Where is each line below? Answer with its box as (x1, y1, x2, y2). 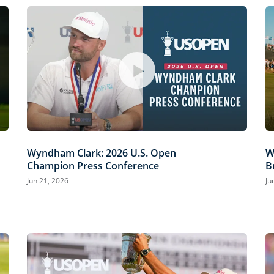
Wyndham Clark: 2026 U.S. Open (27, 146, 176, 160)
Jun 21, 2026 (27, 175, 68, 186)
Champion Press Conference (27, 158, 159, 172)
